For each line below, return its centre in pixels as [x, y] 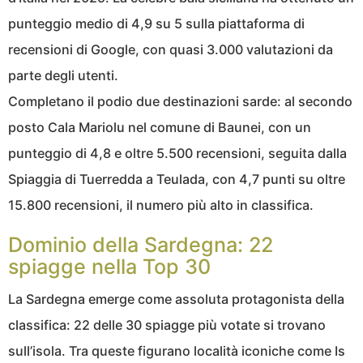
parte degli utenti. [63, 76]
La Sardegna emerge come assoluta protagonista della [176, 299]
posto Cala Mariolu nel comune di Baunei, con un [160, 128]
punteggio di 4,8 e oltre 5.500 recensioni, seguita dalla [177, 154]
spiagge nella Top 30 [109, 267]
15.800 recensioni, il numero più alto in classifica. [161, 205]
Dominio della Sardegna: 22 [141, 245]
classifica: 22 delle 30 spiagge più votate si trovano [167, 325]
